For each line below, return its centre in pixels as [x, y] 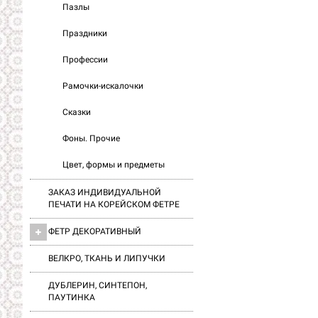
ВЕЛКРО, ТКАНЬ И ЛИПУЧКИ [107, 258]
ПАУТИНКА [72, 297]
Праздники [85, 33]
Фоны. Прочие [91, 138]
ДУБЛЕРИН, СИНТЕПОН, [98, 285]
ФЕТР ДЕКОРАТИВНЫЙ [95, 231]
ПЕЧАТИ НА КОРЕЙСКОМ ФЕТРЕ [114, 204]
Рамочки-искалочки [103, 86]
